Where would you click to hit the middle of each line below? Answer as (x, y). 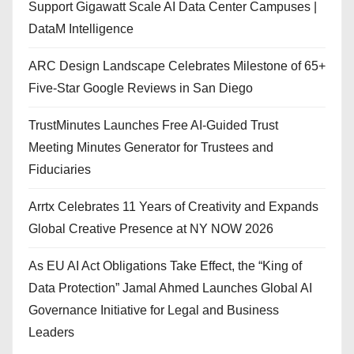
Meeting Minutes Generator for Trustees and (151, 147)
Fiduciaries (60, 169)
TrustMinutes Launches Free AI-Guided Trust (153, 125)
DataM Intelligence (81, 28)
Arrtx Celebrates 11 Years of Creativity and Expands (173, 206)
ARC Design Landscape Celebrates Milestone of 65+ (177, 66)
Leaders (51, 332)
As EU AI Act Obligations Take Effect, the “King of (165, 265)
